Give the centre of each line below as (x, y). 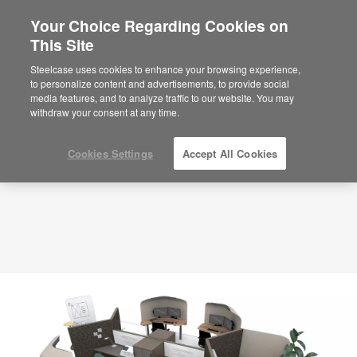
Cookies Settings (110, 153)
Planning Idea (69, 49)
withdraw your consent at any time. (105, 112)
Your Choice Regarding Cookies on (160, 25)
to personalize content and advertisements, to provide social (160, 83)
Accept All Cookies (230, 153)
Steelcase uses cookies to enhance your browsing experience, (166, 69)
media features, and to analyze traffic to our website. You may (163, 98)
